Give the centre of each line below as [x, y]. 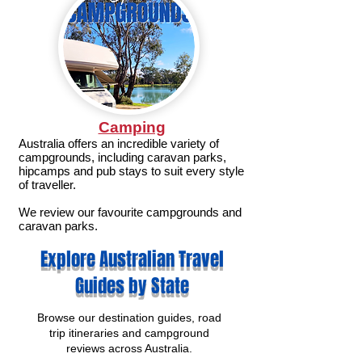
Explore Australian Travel [132, 259]
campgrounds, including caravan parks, [122, 157]
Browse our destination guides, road [129, 318]
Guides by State [132, 286]
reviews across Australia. [129, 348]
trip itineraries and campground [129, 333]
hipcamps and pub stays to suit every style [131, 171]
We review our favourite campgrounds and [130, 212]
